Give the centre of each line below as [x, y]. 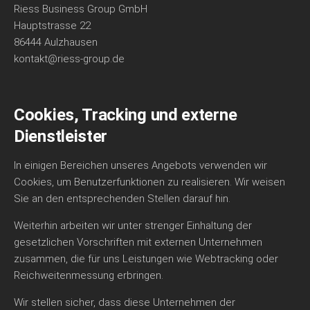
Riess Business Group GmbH [81, 9]
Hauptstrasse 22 [52, 26]
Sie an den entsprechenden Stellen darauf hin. [122, 199]
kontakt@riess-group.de [69, 59]
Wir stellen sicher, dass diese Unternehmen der [125, 302]
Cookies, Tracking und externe [126, 115]
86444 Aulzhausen [56, 42]
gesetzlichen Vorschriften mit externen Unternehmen [138, 242]
